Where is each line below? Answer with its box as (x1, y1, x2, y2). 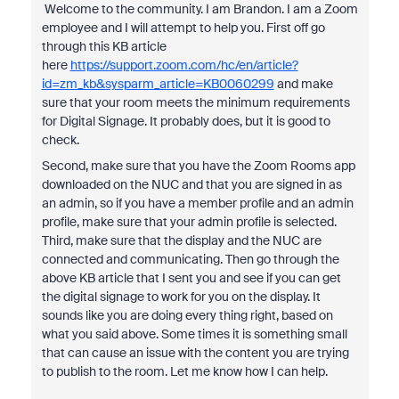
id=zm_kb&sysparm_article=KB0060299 (41, 76, 274, 92)
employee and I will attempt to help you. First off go (41, 20, 325, 36)
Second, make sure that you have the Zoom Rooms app (41, 158, 355, 174)
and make (273, 76, 333, 92)
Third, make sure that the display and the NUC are (41, 232, 322, 248)
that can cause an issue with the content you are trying (41, 345, 349, 361)
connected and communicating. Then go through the (41, 251, 339, 267)
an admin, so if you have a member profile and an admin (41, 195, 354, 211)
